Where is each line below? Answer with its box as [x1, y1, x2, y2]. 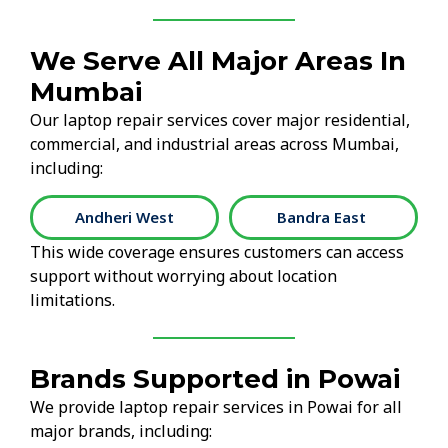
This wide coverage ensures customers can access [30, 240, 404, 263]
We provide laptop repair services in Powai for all [30, 395, 402, 418]
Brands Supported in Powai [30, 362, 400, 395]
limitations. [30, 288, 115, 311]
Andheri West [75, 206, 174, 227]
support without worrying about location [30, 264, 337, 287]
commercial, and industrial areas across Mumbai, [30, 133, 399, 156]
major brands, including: [30, 419, 212, 442]
